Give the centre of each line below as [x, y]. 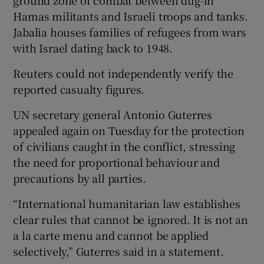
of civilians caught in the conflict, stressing [124, 146]
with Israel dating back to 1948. [93, 48]
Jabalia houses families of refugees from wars [130, 32]
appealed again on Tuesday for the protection [129, 131]
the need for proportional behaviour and [116, 162]
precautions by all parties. [80, 178]
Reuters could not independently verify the [123, 73]
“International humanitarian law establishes [127, 204]
